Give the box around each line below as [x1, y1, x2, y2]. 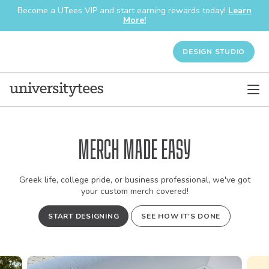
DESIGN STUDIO [183, 46, 245, 56]
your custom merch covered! [80, 186, 189, 198]
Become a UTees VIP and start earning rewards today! [17, 5, 228, 16]
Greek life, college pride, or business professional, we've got [19, 174, 250, 186]
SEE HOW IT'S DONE [141, 211, 220, 221]
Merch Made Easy [78, 136, 191, 164]
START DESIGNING [48, 211, 119, 221]
